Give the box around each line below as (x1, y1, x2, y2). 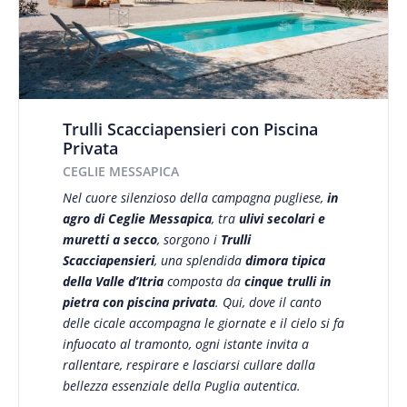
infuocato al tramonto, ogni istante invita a (62, 335, 309, 353)
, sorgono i (156, 231, 221, 249)
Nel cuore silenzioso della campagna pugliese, (62, 189, 327, 207)
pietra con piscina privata (62, 293, 215, 312)
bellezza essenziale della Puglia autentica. (62, 377, 301, 395)
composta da (163, 273, 244, 291)
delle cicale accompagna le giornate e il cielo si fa (62, 314, 344, 333)
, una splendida (154, 252, 245, 270)
